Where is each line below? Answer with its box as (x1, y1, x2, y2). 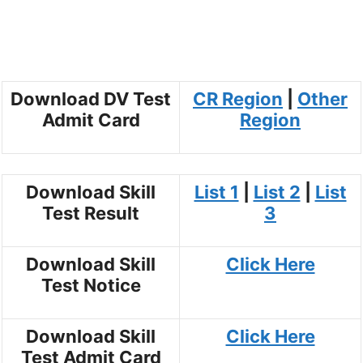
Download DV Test (11, 88, 171, 109)
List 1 (194, 181, 239, 203)
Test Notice (41, 275, 141, 297)
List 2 (253, 181, 301, 203)
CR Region (193, 88, 283, 109)
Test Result (42, 203, 139, 224)
